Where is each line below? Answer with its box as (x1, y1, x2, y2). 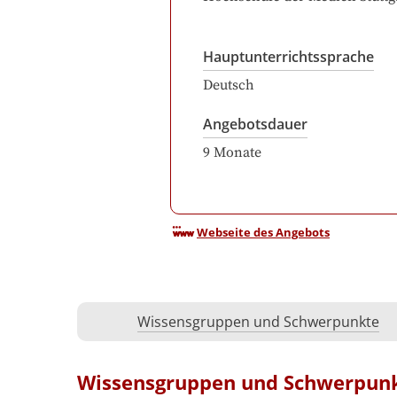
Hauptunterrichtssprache (203, 47, 374, 66)
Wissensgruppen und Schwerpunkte (137, 312, 379, 332)
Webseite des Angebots (197, 224, 330, 241)
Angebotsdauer (203, 114, 307, 134)
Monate (214, 144, 261, 161)
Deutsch (203, 76, 254, 94)
